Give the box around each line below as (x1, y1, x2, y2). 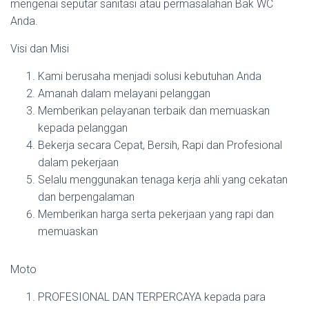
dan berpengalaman (38, 190, 134, 203)
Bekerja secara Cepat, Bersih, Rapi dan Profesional (38, 138, 282, 152)
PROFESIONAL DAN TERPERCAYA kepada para (38, 290, 266, 303)
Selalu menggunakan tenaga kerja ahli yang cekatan (38, 172, 288, 186)
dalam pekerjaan (38, 155, 119, 169)
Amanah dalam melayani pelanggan (38, 86, 210, 100)
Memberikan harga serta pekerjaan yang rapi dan (38, 207, 274, 221)
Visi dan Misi (10, 41, 69, 55)
